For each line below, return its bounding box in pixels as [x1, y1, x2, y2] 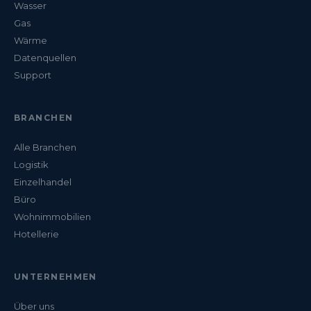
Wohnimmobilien [14, 211, 91, 223]
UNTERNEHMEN [14, 271, 97, 283]
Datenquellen [14, 52, 76, 64]
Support [14, 69, 51, 81]
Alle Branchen [14, 142, 76, 153]
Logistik [14, 159, 49, 171]
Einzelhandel [14, 176, 72, 188]
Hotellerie [14, 228, 59, 240]
